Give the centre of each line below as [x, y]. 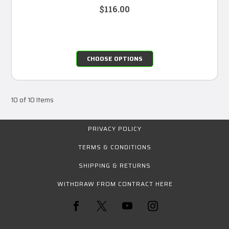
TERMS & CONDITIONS [115, 147]
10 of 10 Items [32, 100]
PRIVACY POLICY [115, 128]
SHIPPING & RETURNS [115, 165]
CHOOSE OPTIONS [114, 58]
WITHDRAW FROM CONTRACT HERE [115, 184]
